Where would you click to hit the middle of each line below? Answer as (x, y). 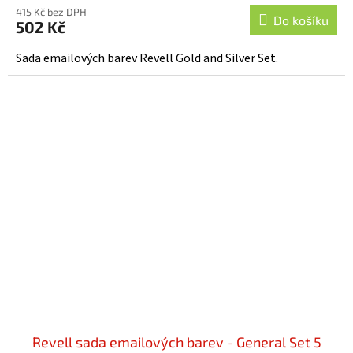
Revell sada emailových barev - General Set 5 (176, 342)
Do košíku (301, 20)
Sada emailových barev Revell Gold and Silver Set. (147, 58)
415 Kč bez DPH (51, 11)
